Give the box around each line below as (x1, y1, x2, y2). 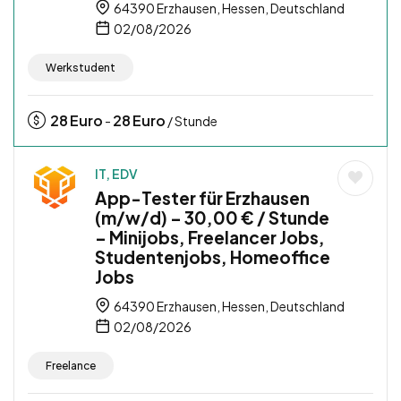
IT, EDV (95, 166, 138, 183)
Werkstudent (46, 61, 115, 75)
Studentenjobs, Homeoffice (95, 246, 330, 269)
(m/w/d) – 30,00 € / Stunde (95, 207, 329, 229)
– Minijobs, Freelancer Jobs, (95, 226, 325, 249)
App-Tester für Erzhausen (95, 187, 310, 209)
